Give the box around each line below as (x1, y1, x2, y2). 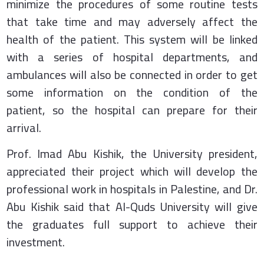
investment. (6, 230, 65, 253)
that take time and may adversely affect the (6, 10, 258, 32)
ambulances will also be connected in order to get (6, 63, 258, 85)
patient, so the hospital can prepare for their (6, 98, 258, 121)
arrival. (6, 116, 42, 138)
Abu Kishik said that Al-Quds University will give (6, 195, 258, 217)
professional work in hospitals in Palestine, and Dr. (6, 177, 258, 200)
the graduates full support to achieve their (6, 213, 258, 235)
